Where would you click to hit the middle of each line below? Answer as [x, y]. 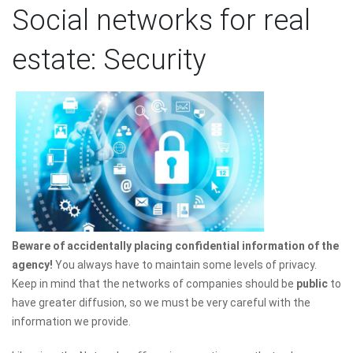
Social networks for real [161, 20]
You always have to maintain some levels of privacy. [186, 265]
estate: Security [109, 59]
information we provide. [71, 322]
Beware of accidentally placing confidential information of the [175, 246]
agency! [33, 265]
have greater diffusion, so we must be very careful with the [161, 303]
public [313, 284]
